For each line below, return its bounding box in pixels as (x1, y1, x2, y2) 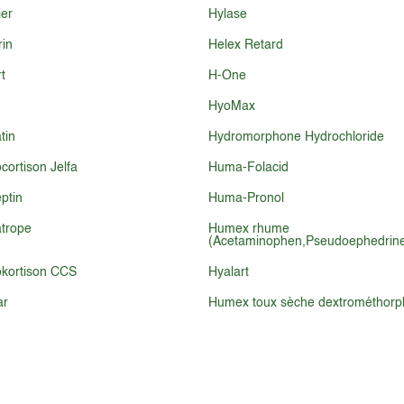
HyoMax (207, 100, 255, 113)
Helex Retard (207, 39, 283, 51)
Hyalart (207, 266, 249, 279)
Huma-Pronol (207, 192, 284, 205)
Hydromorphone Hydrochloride (207, 131, 384, 143)
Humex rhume (207, 223, 289, 235)
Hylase (207, 8, 247, 21)
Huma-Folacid (207, 161, 289, 174)
